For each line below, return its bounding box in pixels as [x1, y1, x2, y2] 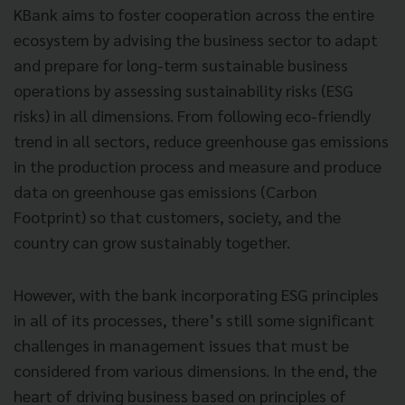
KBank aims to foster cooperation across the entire [14, 3, 374, 24]
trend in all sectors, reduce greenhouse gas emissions [14, 129, 389, 151]
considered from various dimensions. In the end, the [14, 359, 377, 381]
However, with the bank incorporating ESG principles [14, 283, 379, 305]
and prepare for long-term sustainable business [14, 53, 348, 75]
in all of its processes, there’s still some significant [14, 308, 374, 330]
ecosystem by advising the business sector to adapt [14, 28, 378, 50]
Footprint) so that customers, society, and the [14, 205, 341, 227]
